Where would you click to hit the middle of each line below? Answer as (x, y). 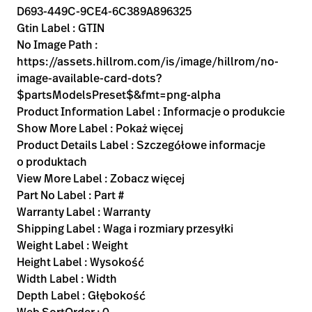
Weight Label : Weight (72, 245)
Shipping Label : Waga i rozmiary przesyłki (125, 228)
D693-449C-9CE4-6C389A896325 (104, 11)
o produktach (52, 162)
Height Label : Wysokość (80, 262)
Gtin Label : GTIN (61, 28)
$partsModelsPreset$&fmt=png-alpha (119, 95)
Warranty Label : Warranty (84, 212)
